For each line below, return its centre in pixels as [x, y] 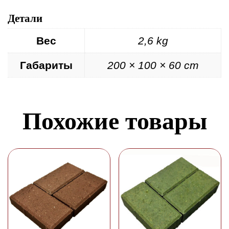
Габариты [46, 65]
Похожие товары [114, 121]
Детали [25, 18]
